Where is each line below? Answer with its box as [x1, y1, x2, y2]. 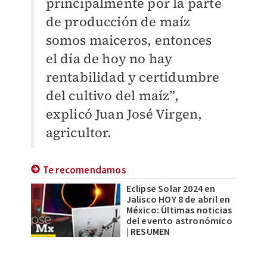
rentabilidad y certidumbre [45, 68, 220, 86]
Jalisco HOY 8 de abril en [126, 193, 231, 206]
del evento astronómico [126, 215, 232, 228]
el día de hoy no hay [45, 49, 173, 67]
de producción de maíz [45, 13, 191, 30]
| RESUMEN [126, 225, 170, 238]
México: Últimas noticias [126, 204, 232, 217]
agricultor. [45, 123, 112, 141]
